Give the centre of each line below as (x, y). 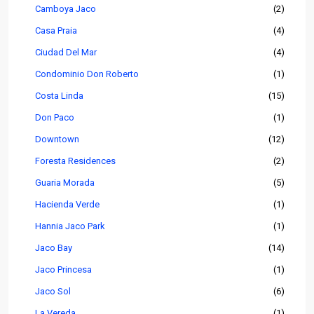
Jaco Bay (54, 248)
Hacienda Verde (67, 205)
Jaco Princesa (63, 270)
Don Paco (55, 118)
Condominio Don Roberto (87, 74)
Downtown (57, 139)
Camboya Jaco (66, 9)
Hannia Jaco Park (70, 226)
